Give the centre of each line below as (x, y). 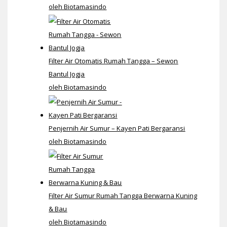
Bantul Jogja (67, 74)
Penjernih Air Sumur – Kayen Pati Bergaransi (117, 128)
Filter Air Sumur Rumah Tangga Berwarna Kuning (123, 196)
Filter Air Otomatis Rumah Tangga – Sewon (113, 61)
